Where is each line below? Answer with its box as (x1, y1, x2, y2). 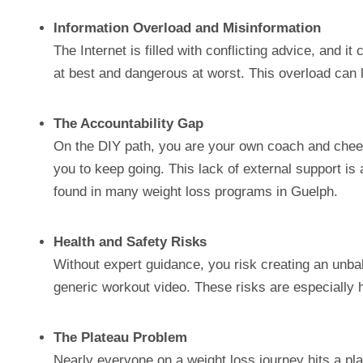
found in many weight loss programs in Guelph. (53, 184, 338, 199)
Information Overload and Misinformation (53, 20, 321, 36)
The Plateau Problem (53, 330, 187, 345)
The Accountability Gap (53, 116, 203, 131)
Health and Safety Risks (53, 234, 207, 250)
